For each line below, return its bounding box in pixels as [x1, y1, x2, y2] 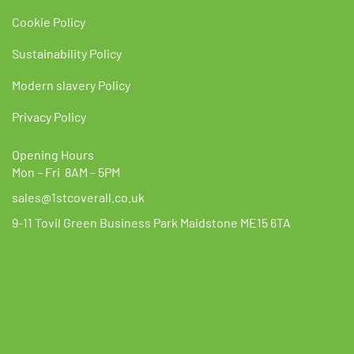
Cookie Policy [12, 13, 85, 29]
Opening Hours [12, 147, 94, 163]
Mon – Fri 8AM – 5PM [12, 164, 120, 180]
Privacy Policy [12, 108, 86, 124]
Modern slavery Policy [12, 77, 130, 92]
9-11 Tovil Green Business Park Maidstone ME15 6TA [12, 215, 291, 231]
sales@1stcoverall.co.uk [12, 190, 145, 205]
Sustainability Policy [12, 45, 122, 61]
